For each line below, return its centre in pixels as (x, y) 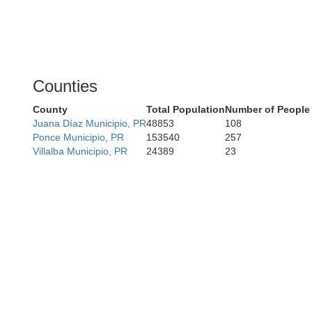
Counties (65, 86)
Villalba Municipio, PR (80, 151)
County (50, 109)
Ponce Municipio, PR (78, 137)
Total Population (186, 109)
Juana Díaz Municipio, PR (89, 123)
